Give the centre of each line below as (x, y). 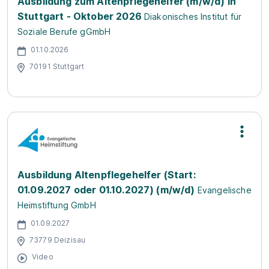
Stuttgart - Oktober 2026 (80, 16)
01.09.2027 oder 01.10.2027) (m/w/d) (106, 189)
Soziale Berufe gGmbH (64, 31)
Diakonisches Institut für (193, 16)
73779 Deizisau (58, 240)
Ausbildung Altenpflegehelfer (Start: (107, 174)
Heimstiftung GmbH (57, 205)
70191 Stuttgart (57, 67)
